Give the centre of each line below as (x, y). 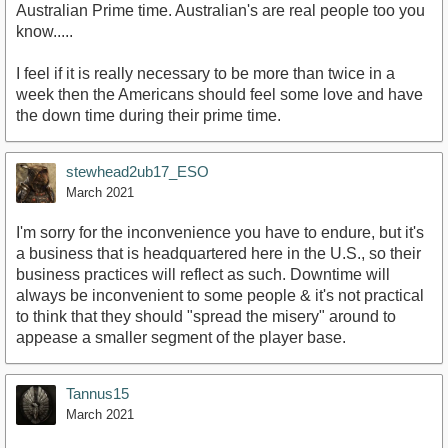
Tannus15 (97, 394)
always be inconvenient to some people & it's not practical (220, 296)
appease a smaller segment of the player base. (181, 338)
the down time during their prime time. (148, 116)
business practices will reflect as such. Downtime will (203, 275)
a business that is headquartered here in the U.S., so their (218, 254)
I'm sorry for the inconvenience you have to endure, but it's (220, 233)
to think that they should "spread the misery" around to (206, 317)
